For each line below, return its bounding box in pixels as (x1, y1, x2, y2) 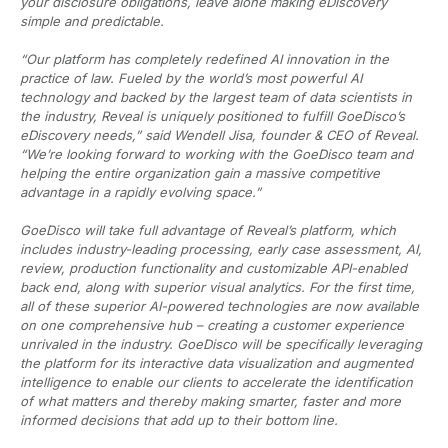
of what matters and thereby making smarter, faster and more (20, 392, 401, 409)
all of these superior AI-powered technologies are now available (20, 297, 419, 314)
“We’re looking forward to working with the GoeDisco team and (20, 145, 413, 162)
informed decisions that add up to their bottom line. (20, 411, 338, 428)
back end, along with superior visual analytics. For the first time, (20, 278, 415, 295)
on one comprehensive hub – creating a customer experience (20, 316, 404, 333)
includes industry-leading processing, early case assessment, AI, (20, 240, 422, 257)
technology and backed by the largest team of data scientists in (20, 88, 412, 105)
